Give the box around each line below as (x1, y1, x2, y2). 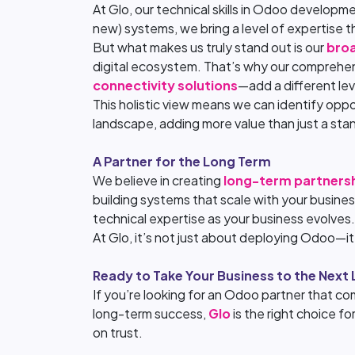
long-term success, (93, 305, 208, 322)
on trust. (93, 324, 143, 341)
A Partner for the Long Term (93, 153, 271, 170)
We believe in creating (93, 172, 223, 189)
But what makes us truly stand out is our (93, 39, 326, 55)
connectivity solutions (93, 77, 238, 94)
